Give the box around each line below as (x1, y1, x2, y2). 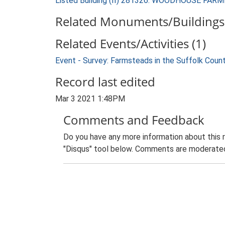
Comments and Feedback (63, 111, 204, 128)
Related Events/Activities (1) (55, 35, 206, 52)
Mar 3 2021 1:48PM (55, 94, 125, 103)
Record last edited (55, 73, 155, 90)
